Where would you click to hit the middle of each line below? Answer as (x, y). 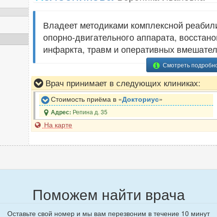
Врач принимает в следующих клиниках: (122, 83)
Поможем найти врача (108, 194)
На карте (57, 125)
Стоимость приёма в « (85, 99)
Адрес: (62, 112)
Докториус (140, 99)
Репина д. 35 (90, 112)
